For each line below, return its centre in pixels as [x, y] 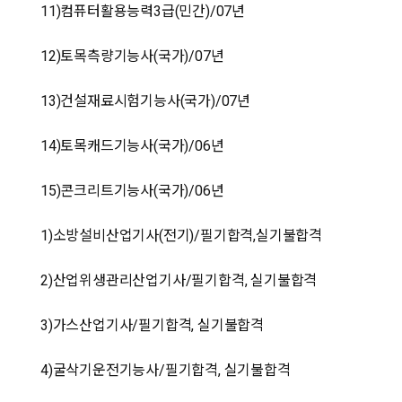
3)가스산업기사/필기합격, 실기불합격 [154, 325]
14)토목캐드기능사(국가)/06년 [132, 146]
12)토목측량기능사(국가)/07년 [132, 56]
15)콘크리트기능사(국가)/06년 [132, 191]
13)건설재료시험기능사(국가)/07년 [146, 101]
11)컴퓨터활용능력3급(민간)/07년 [143, 11]
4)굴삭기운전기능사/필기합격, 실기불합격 [167, 370]
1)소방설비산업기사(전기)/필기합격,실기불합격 [181, 236]
